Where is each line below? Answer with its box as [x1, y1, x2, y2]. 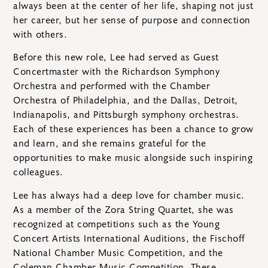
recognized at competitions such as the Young [13, 217, 220, 232]
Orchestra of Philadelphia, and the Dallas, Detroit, [13, 93, 238, 108]
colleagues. [13, 165, 63, 180]
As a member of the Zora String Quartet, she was [13, 202, 234, 217]
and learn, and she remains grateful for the [13, 136, 206, 151]
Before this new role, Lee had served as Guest [13, 50, 219, 65]
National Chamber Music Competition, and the [13, 245, 223, 260]
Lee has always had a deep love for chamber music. [13, 188, 245, 203]
